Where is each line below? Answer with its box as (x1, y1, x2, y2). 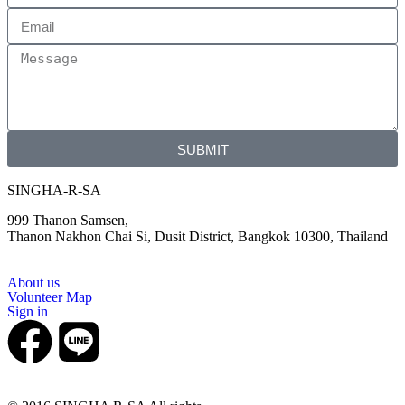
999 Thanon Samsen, (7, 212, 128, 229)
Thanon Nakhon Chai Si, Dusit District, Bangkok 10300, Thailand (7, 229, 388, 245)
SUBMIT (176, 141, 229, 157)
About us (7, 275, 60, 291)
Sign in (7, 304, 48, 320)
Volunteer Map (7, 289, 92, 306)
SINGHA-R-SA (7, 183, 101, 199)
